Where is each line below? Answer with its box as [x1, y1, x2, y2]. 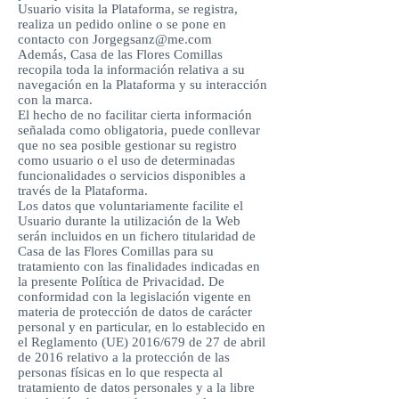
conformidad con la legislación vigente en [18, 289, 251, 304]
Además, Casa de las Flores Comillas [18, 47, 223, 61]
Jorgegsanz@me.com [93, 32, 212, 46]
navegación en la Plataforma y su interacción [18, 77, 267, 92]
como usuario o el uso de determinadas [18, 153, 235, 167]
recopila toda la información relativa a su [18, 62, 245, 77]
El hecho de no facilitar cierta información [18, 108, 252, 122]
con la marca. [18, 93, 93, 107]
